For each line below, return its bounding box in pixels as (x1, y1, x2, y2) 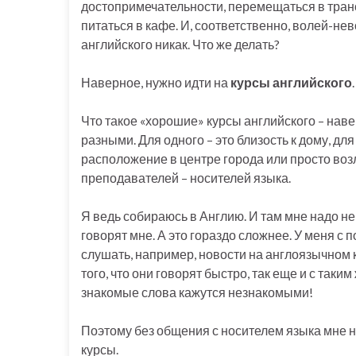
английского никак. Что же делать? (81, 36, 280, 52)
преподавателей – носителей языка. (81, 169, 291, 185)
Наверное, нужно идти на (81, 74, 230, 90)
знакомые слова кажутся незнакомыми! (81, 284, 313, 300)
